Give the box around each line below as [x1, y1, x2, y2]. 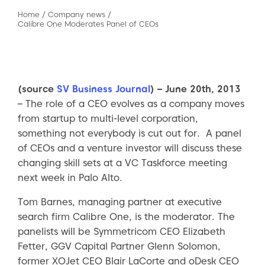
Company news [48, 9, 105, 20]
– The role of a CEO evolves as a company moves [18, 98, 244, 110]
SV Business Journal [57, 83, 150, 95]
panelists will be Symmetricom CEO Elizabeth [18, 225, 225, 238]
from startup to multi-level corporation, [18, 112, 198, 125]
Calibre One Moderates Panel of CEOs [18, 19, 159, 29]
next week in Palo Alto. [18, 172, 122, 184]
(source [18, 83, 57, 95]
